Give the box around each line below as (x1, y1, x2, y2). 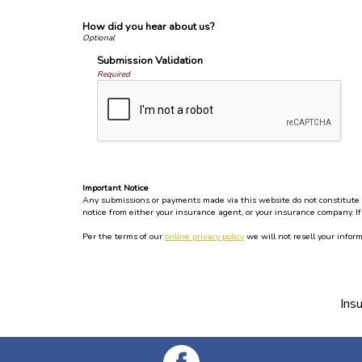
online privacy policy (165, 230, 244, 242)
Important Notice (82, 182, 149, 194)
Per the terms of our (82, 230, 165, 242)
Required (96, 69, 130, 80)
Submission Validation (96, 53, 203, 68)
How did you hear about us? (82, 19, 214, 34)
